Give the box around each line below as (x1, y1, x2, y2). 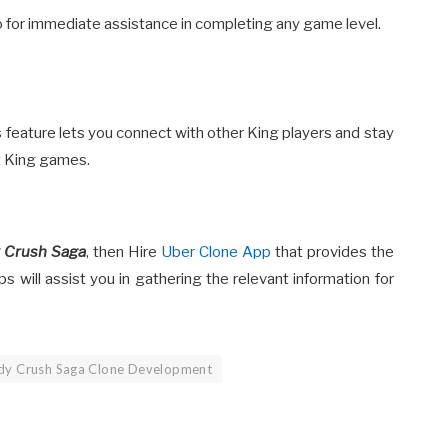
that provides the (270, 243, 394, 262)
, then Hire (85, 243, 161, 262)
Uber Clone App (160, 243, 271, 262)
